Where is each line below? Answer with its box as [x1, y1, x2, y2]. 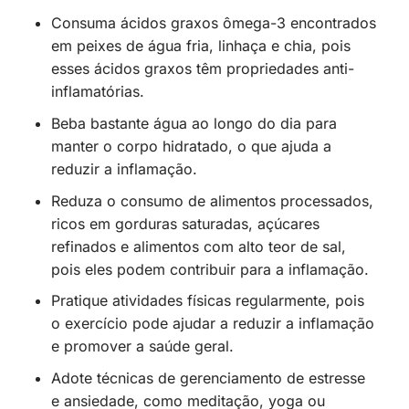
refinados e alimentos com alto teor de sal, [50, 236, 346, 256]
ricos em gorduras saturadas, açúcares [50, 214, 320, 233]
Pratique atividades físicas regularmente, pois [50, 291, 364, 310]
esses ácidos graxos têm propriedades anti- [50, 59, 354, 79]
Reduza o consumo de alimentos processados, [50, 191, 373, 210]
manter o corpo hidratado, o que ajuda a [50, 137, 331, 156]
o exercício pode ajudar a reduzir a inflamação [50, 314, 374, 333]
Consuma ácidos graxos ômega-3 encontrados [50, 14, 376, 33]
